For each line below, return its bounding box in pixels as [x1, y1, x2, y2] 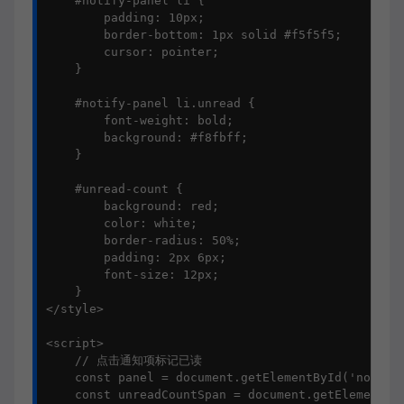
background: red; [46, 199, 219, 213]
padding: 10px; [46, 11, 205, 24]
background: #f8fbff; [46, 131, 248, 144]
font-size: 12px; [46, 268, 219, 281]
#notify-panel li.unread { [46, 96, 255, 110]
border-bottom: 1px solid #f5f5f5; [46, 28, 342, 41]
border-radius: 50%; [46, 234, 241, 247]
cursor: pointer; [46, 45, 219, 59]
